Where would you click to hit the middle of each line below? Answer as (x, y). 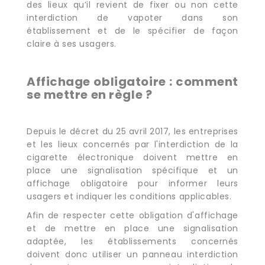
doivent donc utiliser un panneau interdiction (132, 254)
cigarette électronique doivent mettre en (132, 157)
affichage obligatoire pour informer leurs (132, 183)
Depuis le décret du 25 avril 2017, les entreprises (132, 131)
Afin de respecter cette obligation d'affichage (132, 215)
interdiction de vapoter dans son (132, 17)
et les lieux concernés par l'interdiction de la (132, 144)
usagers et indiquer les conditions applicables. (129, 196)
